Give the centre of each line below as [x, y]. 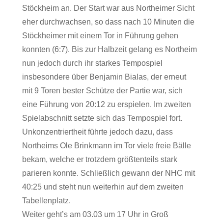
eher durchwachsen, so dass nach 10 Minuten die [108, 22]
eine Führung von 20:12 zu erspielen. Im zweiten [106, 104]
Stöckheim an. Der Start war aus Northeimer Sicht [108, 8]
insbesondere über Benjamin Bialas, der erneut [104, 77]
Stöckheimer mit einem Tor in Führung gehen [100, 36]
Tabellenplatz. [46, 201]
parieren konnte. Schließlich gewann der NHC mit [108, 173]
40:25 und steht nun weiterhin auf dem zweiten [103, 187]
